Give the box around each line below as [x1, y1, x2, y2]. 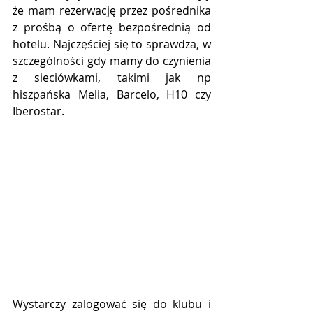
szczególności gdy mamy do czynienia [13, 52, 211, 68]
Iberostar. [13, 103, 64, 119]
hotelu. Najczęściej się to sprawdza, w [13, 36, 211, 52]
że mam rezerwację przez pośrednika [13, 2, 211, 18]
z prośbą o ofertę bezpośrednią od [13, 19, 211, 35]
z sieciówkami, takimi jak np [13, 69, 211, 85]
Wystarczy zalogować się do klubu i [13, 296, 211, 312]
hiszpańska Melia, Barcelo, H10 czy [13, 86, 211, 102]
